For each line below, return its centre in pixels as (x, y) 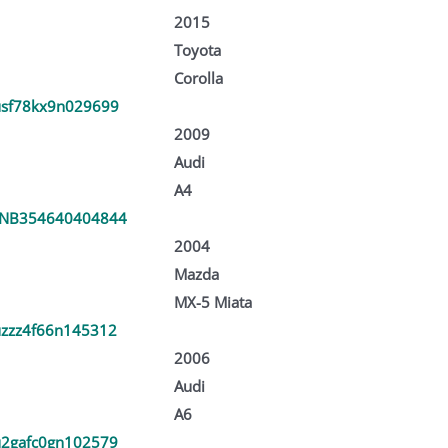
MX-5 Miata (212, 301)
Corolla (198, 77)
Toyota (197, 49)
